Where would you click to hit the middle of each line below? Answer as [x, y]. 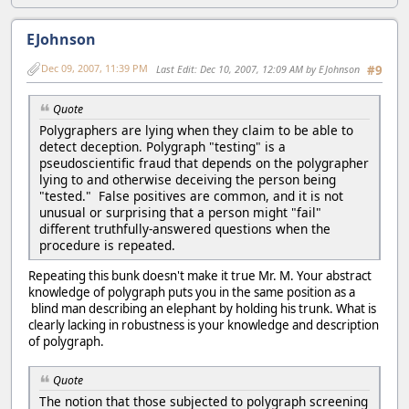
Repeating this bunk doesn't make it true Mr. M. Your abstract [200, 276]
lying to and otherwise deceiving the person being [188, 180]
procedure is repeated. [107, 246]
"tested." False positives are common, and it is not [191, 196]
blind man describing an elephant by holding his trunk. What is [202, 309]
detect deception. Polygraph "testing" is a [163, 147]
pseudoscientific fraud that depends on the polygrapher [204, 163]
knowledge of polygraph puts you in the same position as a [192, 293]
